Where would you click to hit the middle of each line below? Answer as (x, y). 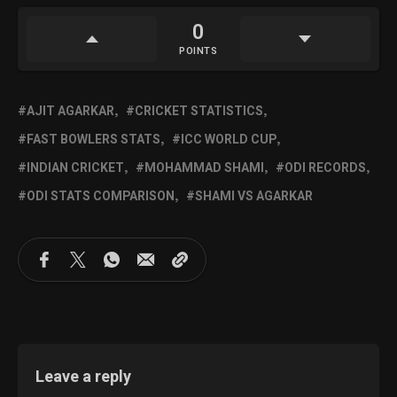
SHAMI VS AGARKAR (254, 197)
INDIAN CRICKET (75, 168)
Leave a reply (83, 378)
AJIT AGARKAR (70, 112)
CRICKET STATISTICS (199, 112)
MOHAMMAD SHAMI (204, 168)
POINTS (198, 51)
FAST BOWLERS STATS (93, 140)
